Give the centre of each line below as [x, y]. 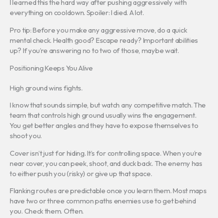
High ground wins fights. [46, 88]
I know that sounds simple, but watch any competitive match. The [108, 105]
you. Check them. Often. [47, 211]
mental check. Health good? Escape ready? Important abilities [104, 40]
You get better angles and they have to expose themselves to [104, 126]
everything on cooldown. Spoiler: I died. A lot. [77, 13]
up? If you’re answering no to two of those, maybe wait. [94, 50]
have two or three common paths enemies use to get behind [103, 201]
